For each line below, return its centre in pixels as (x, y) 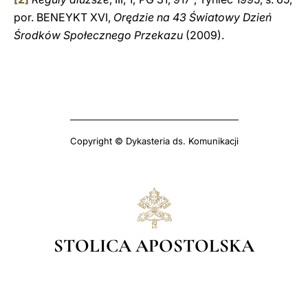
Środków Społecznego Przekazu (100, 35)
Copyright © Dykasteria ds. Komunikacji (154, 141)
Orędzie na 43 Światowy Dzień (192, 17)
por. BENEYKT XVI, (64, 17)
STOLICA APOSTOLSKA (154, 245)
